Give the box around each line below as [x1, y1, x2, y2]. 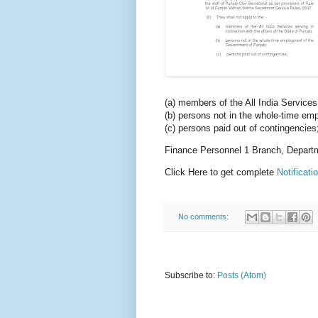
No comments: [177, 212, 231, 221]
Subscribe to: [165, 270, 217, 280]
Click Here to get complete [165, 167, 277, 178]
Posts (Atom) [217, 270, 266, 280]
